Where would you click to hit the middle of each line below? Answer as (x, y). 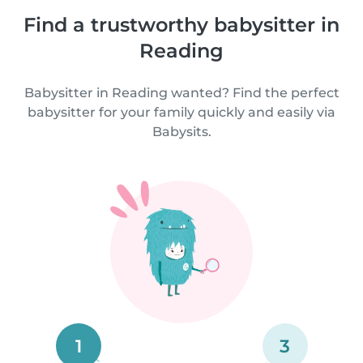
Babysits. (181, 131)
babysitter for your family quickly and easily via (181, 112)
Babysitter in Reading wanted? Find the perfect (181, 92)
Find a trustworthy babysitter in (181, 24)
